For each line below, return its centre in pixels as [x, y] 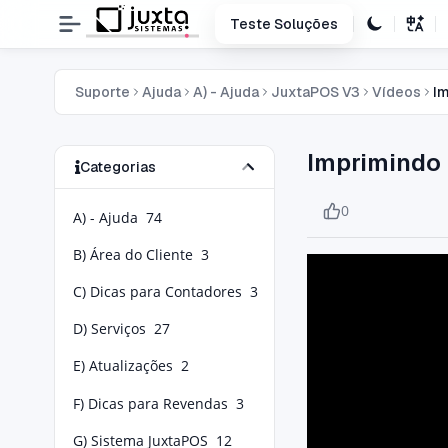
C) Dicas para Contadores [157, 291]
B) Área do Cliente [132, 254]
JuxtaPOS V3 [315, 92]
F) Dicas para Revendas [150, 403]
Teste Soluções [284, 24]
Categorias [117, 167]
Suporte [102, 92]
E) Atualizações [122, 366]
